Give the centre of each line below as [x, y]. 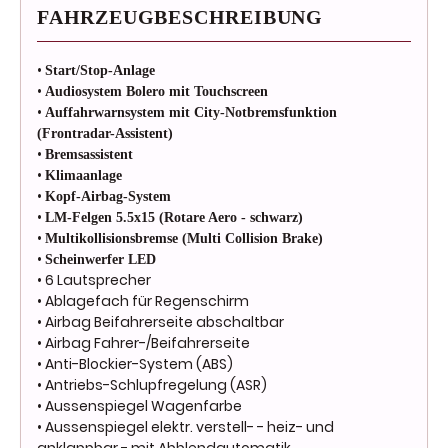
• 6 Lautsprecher [94, 280]
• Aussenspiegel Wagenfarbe [139, 406]
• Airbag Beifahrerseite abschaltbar [160, 322]
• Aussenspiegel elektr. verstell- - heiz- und [185, 427]
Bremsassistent [89, 155]
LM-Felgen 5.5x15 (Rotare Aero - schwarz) [174, 218]
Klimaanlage [83, 176]
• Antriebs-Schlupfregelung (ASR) [152, 385]
